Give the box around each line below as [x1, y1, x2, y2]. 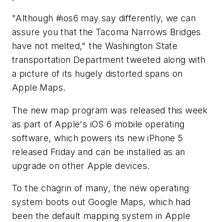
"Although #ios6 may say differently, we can [12, 13, 196, 24]
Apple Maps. [12, 82, 66, 93]
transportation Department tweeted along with [12, 55, 206, 65]
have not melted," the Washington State [12, 41, 178, 52]
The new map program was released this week [12, 105, 208, 115]
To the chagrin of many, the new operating [12, 183, 189, 194]
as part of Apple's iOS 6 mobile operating [12, 118, 185, 129]
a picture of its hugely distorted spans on [12, 68, 183, 79]
